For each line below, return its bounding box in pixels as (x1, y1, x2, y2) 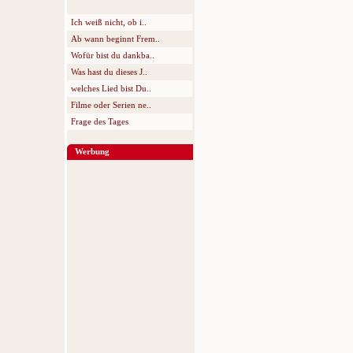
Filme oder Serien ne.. (71, 100, 151, 110)
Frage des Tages (71, 117, 128, 126)
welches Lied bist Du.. (71, 84, 151, 93)
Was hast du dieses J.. (71, 67, 147, 76)
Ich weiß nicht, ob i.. (71, 17, 147, 27)
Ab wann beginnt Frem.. (71, 34, 160, 43)
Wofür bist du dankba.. (71, 50, 154, 60)
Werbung (75, 147, 110, 156)
